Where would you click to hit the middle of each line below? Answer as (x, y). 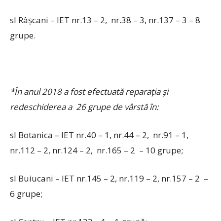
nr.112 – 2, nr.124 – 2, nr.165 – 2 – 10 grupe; (96, 150)
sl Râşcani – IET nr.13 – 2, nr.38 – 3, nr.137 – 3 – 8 (105, 20)
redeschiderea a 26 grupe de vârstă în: (84, 107)
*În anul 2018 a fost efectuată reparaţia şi (89, 92)
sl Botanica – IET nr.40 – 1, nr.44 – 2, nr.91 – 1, (99, 135)
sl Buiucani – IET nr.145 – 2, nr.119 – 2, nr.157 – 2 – (109, 178)
